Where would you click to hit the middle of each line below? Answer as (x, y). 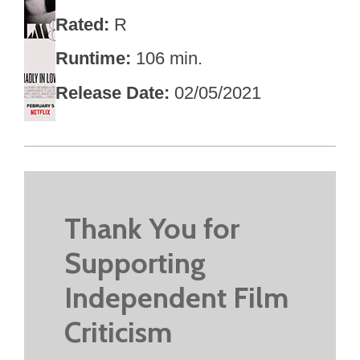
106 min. (170, 59)
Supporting (135, 263)
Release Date (110, 92)
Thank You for (152, 229)
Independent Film (176, 298)
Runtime (91, 59)
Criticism (118, 332)
